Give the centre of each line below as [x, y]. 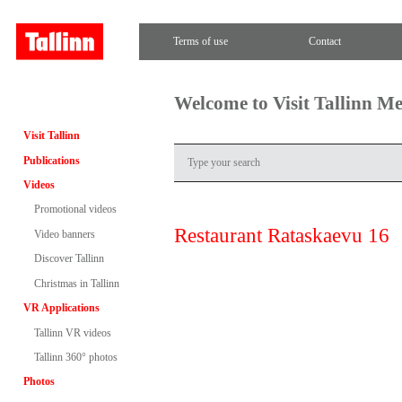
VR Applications [61, 308]
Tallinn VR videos [72, 332]
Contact [324, 41]
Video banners [64, 234]
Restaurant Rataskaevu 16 [282, 235]
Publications [51, 160]
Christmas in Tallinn [76, 283]
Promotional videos [75, 210]
